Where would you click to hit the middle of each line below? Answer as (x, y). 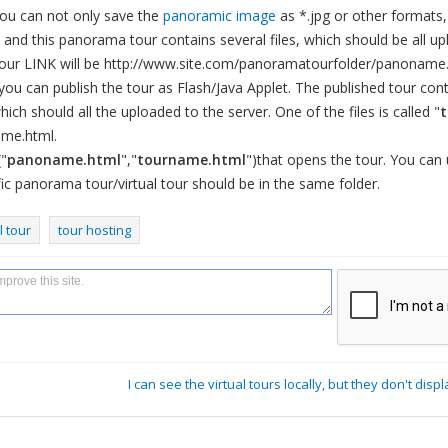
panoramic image (219, 15)
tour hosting (94, 230)
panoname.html (64, 159)
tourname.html (191, 159)
